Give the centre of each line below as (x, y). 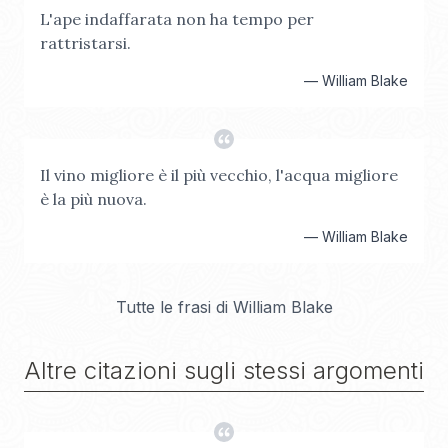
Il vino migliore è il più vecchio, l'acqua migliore (219, 175)
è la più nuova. (93, 199)
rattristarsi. (85, 43)
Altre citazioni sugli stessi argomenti (224, 370)
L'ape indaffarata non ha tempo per (177, 19)
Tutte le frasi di (174, 307)
